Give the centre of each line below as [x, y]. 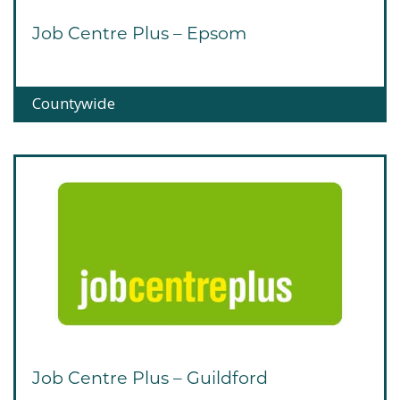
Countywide [74, 104]
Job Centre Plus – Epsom [139, 33]
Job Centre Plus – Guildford [150, 377]
